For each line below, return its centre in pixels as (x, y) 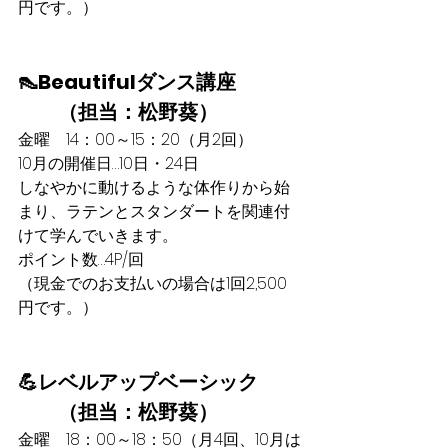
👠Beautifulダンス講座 (127, 82)
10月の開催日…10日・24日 (108, 163)
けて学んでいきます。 (98, 235)
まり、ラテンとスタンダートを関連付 (154, 211)
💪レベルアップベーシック (138, 382)
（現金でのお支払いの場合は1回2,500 (152, 283)
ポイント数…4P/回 (81, 259)
